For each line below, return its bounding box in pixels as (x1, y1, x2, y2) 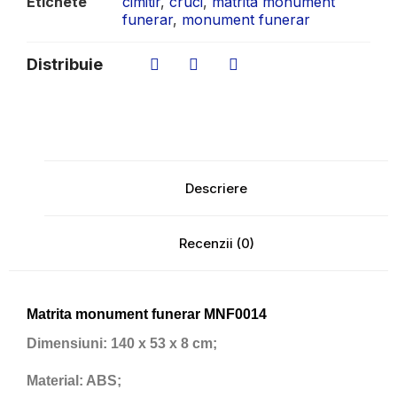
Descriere (185, 179, 247, 197)
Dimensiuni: (27, 335, 107, 351)
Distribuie (27, 54, 103, 74)
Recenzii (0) (178, 234, 254, 252)
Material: (27, 372, 83, 388)
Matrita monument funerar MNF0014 (27, 307, 267, 323)
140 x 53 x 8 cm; (107, 335, 217, 351)
